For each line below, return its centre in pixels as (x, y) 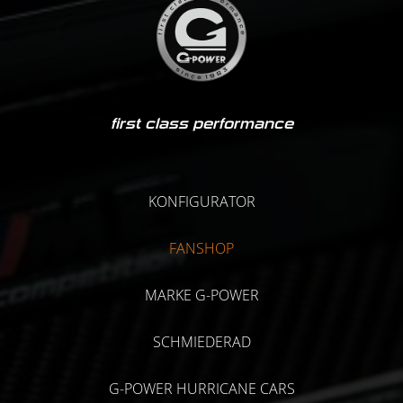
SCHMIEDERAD (201, 342)
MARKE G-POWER (201, 295)
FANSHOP (201, 248)
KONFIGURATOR (201, 201)
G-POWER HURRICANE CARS (201, 389)
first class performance (201, 124)
